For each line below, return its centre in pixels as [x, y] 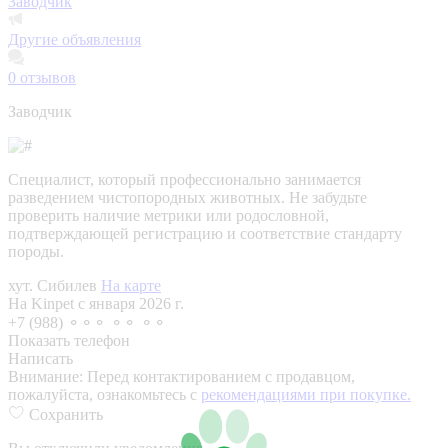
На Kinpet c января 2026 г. [96, 303]
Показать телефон [69, 340]
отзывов [46, 77]
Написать [40, 358]
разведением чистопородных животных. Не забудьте [187, 197]
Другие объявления [74, 39]
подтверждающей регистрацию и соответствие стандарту [205, 233]
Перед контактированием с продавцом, [221, 376]
